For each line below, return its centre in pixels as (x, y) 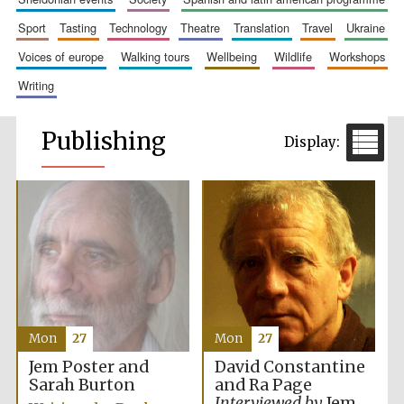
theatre (204, 28)
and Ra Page (263, 386)
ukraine (370, 28)
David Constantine (289, 367)
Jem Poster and (88, 367)
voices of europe (64, 56)
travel (321, 28)
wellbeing (237, 56)
